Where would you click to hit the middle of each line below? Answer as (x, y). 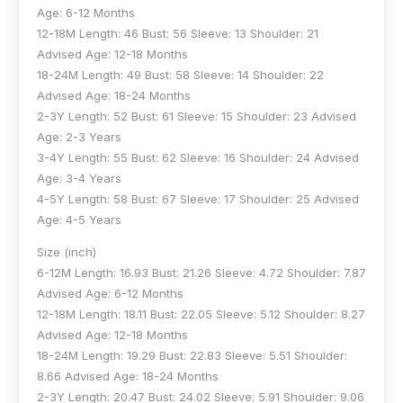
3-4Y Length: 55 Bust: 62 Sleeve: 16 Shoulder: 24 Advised (198, 157)
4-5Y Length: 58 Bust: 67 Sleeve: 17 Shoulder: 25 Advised (198, 198)
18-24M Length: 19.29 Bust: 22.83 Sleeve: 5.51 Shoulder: (192, 355)
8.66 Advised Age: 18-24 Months (128, 376)
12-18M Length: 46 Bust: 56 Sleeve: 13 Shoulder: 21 (178, 33)
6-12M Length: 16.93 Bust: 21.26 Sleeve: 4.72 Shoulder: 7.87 (201, 272)
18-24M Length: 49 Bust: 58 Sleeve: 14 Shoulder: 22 (180, 74)
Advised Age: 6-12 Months (110, 293)
